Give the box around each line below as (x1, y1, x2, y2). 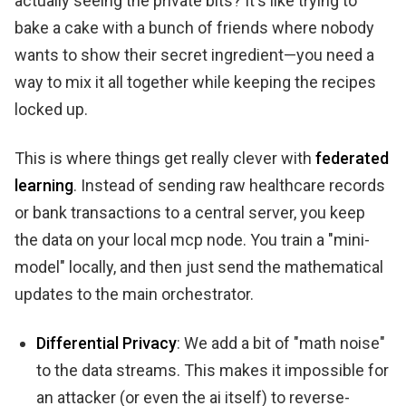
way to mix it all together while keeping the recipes (14, 72, 376, 92)
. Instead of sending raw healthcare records (73, 175, 385, 195)
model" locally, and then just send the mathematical (14, 256, 383, 276)
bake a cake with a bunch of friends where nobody (14, 17, 374, 37)
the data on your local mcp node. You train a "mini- (14, 229, 370, 249)
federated (315, 148, 389, 168)
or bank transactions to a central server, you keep (14, 202, 365, 222)
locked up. (14, 99, 88, 119)
